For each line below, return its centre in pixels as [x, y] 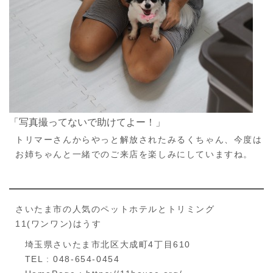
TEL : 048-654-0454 [68, 259]
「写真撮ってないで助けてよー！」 [87, 122]
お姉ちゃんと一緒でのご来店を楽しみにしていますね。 [134, 154]
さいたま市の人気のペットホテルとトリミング [115, 209]
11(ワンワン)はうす [58, 223]
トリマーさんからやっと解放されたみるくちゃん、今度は [139, 139]
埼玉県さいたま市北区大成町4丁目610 [103, 244]
